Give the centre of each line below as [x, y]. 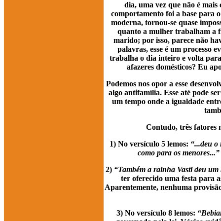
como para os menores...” [179, 153]
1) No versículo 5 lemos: [150, 144]
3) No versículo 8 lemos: [157, 213]
